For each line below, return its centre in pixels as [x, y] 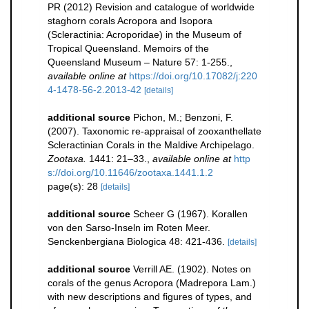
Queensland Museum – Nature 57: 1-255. [139, 62]
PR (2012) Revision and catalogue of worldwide [151, 7]
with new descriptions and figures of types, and [150, 297]
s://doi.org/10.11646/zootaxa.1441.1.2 [130, 173]
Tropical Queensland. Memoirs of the [128, 49]
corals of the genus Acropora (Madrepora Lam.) [152, 283]
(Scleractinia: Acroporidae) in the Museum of [144, 35]
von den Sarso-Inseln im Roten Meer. [129, 228]
